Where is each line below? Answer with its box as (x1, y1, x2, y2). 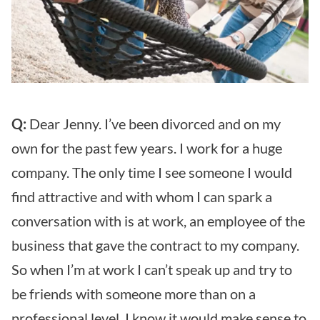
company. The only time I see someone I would (11, 163, 292, 181)
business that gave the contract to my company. (11, 236, 299, 254)
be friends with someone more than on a (11, 284, 256, 302)
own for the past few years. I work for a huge (11, 139, 282, 156)
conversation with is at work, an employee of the (11, 211, 305, 229)
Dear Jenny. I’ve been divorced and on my (26, 114, 281, 132)
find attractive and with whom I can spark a (11, 187, 272, 205)
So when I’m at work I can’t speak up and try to (11, 260, 292, 278)
